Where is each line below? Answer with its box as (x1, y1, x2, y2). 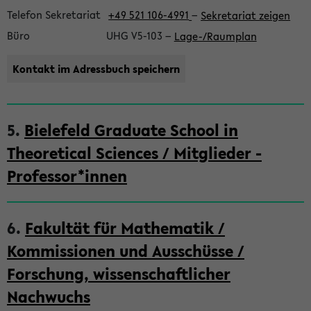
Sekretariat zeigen (201, 7, 291, 22)
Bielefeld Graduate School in (24, 119, 238, 142)
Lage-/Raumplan (174, 28, 257, 43)
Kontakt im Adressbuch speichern (12, 60, 180, 76)
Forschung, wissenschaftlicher (7, 262, 230, 285)
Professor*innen (7, 165, 127, 187)
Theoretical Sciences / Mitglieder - (7, 142, 262, 165)
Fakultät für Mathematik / (25, 217, 225, 239)
